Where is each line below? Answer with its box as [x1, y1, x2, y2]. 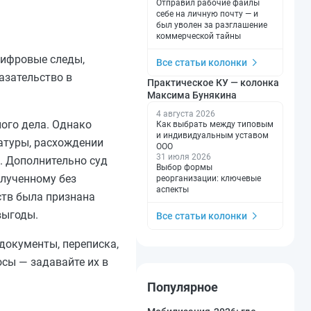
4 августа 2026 [156, 108, 215, 119]
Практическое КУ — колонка [147, 76, 279, 88]
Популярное [147, 279, 218, 294]
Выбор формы [156, 162, 212, 172]
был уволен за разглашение [156, 19, 267, 30]
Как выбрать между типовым [156, 119, 274, 129]
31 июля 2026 [156, 151, 211, 162]
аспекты [156, 184, 189, 194]
